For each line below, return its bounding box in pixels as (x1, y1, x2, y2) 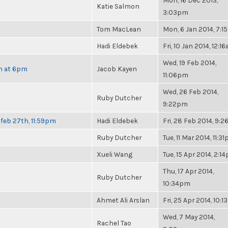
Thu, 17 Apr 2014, (163, 167, 214, 175)
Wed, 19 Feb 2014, (163, 59, 216, 67)
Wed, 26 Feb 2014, (163, 88, 218, 96)
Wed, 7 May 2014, (163, 213, 215, 221)
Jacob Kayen (97, 65, 137, 73)
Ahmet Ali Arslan (97, 196, 150, 204)
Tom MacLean (97, 25, 141, 33)
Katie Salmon (97, 2, 139, 10)
